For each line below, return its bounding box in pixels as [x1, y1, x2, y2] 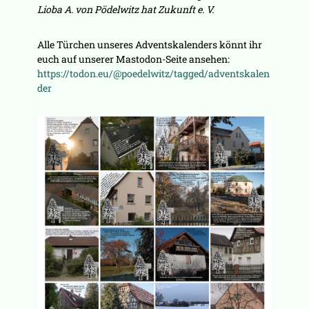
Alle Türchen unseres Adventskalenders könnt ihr [37, 38, 262, 52]
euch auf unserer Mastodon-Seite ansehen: [37, 52, 230, 66]
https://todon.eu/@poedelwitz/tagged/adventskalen [37, 67, 270, 81]
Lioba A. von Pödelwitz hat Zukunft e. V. [37, 3, 214, 17]
